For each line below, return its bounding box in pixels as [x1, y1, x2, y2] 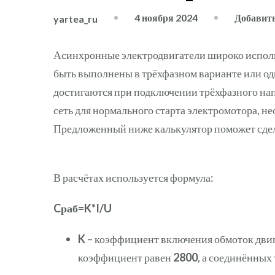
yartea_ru [53, 12, 98, 25]
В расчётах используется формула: [53, 170, 214, 184]
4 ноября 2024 [134, 12, 198, 24]
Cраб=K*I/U [53, 201, 112, 215]
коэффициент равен [78, 250, 173, 264]
